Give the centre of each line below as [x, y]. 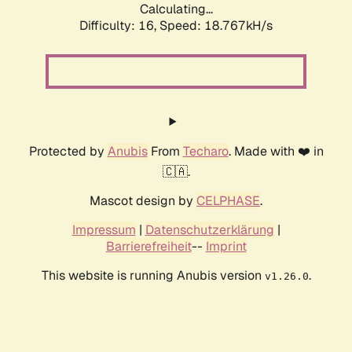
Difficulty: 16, [119, 26]
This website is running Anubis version [153, 276]
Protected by [68, 152]
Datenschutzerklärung [209, 230]
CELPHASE [228, 201]
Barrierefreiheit [148, 247]
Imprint [226, 247]
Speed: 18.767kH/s [216, 26]
